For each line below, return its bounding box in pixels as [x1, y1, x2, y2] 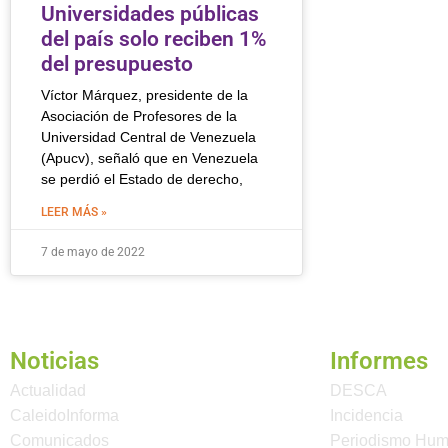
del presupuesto [41, 51, 193, 76]
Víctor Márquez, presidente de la [41, 86, 248, 103]
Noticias [10, 347, 99, 376]
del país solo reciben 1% [41, 26, 267, 51]
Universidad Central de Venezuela [41, 128, 256, 145]
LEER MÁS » [41, 204, 107, 219]
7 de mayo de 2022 [41, 244, 145, 259]
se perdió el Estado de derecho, [41, 170, 243, 187]
